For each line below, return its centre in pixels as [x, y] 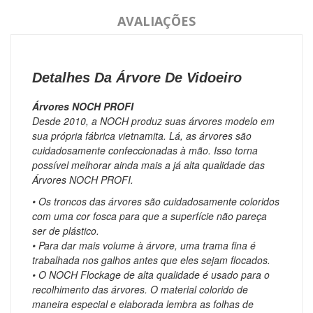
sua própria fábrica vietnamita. [101, 135]
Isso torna [236, 150]
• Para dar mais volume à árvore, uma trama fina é [144, 245]
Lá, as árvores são [210, 135]
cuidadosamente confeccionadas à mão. [123, 150]
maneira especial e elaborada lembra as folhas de [143, 304]
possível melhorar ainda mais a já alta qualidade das [148, 165]
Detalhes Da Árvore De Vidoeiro [137, 77]
